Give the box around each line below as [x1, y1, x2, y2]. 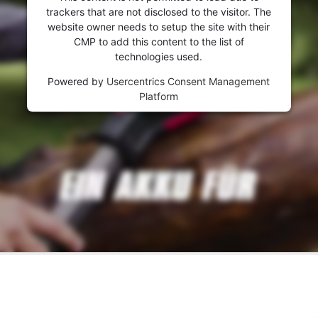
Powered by [48, 75, 107, 87]
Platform [139, 89, 179, 102]
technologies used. [115, 50, 203, 62]
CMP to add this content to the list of [73, 35, 244, 48]
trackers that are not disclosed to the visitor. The [46, 5, 272, 18]
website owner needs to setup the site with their [48, 20, 270, 33]
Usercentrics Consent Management [106, 75, 270, 87]
